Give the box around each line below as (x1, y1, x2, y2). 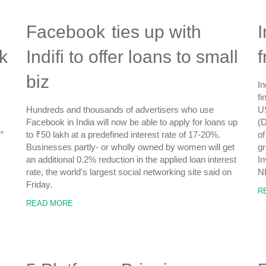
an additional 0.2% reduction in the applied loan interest (26, 154, 236, 164)
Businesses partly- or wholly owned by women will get (26, 142, 235, 152)
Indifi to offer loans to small (26, 47, 238, 66)
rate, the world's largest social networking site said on (26, 167, 232, 177)
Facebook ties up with (26, 22, 201, 42)
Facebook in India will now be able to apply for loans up (26, 117, 237, 127)
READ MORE (26, 199, 73, 208)
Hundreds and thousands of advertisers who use (26, 104, 214, 115)
